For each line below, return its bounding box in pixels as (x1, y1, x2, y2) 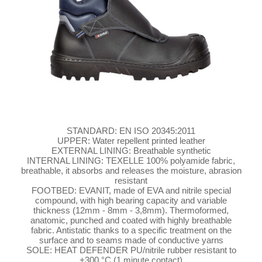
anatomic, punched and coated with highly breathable (30, 215, 232, 226)
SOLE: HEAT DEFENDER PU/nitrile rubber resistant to (26, 245, 236, 256)
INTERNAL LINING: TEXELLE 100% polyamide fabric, (27, 156, 235, 166)
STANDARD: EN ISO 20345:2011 (67, 126, 195, 136)
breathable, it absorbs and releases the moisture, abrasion (20, 166, 242, 176)
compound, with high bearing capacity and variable (35, 195, 227, 206)
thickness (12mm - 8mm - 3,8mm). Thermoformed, (33, 205, 229, 216)
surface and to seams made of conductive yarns (39, 235, 223, 246)
